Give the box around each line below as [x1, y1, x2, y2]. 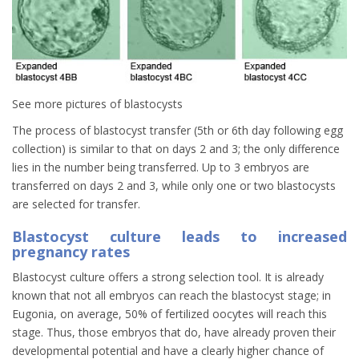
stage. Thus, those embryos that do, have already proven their [12, 325, 336, 341]
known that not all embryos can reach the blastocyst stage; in [12, 288, 331, 304]
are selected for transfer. [12, 196, 140, 212]
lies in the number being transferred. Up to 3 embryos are [12, 159, 309, 175]
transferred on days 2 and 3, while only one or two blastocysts [12, 178, 336, 194]
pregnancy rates [12, 242, 130, 262]
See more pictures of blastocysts [12, 96, 183, 112]
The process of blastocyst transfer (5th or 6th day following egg [12, 123, 343, 139]
